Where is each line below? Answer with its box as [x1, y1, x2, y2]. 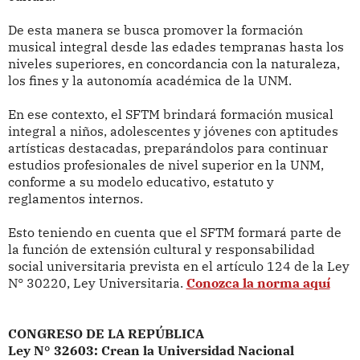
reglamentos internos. [7, 190, 143, 207]
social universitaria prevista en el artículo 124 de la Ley [7, 258, 350, 275]
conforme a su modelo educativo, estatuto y [7, 174, 274, 190]
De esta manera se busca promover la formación [7, 22, 303, 39]
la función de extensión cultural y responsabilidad [7, 241, 315, 258]
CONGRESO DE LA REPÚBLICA [7, 325, 204, 342]
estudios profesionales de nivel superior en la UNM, [7, 157, 324, 174]
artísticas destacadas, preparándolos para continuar [7, 140, 328, 157]
